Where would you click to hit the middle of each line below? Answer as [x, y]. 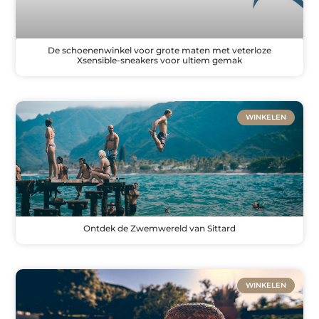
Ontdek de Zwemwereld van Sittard [159, 228]
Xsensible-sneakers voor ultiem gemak [159, 61]
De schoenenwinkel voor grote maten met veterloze [159, 51]
